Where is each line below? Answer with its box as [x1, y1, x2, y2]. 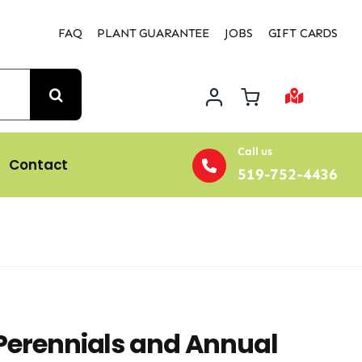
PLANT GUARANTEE [97, 25, 210, 40]
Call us [238, 145, 272, 158]
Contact [9, 155, 69, 175]
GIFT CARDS [267, 25, 339, 40]
